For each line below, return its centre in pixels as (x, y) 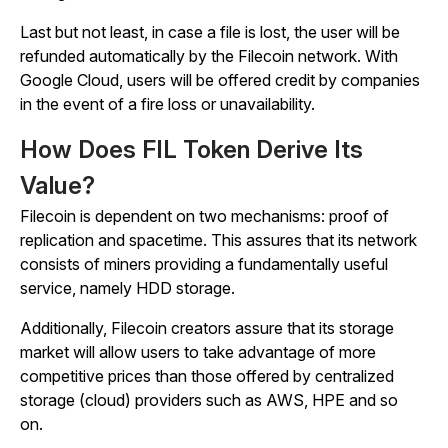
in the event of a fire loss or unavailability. (167, 104)
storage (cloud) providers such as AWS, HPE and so (209, 400)
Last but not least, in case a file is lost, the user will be (210, 32)
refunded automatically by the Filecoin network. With (209, 56)
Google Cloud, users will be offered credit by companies (220, 80)
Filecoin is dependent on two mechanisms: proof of (204, 216)
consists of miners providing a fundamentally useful (204, 264)
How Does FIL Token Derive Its (191, 149)
